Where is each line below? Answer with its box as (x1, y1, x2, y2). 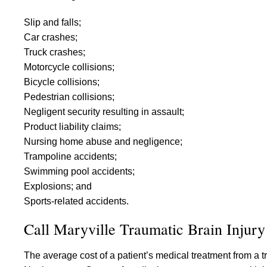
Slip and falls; (24, 17, 81, 27)
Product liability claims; (24, 122, 121, 132)
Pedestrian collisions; (24, 92, 114, 102)
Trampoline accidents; (24, 151, 117, 162)
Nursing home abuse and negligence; (24, 136, 182, 147)
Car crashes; (24, 32, 77, 42)
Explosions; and (24, 181, 92, 191)
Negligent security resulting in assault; (24, 107, 184, 117)
